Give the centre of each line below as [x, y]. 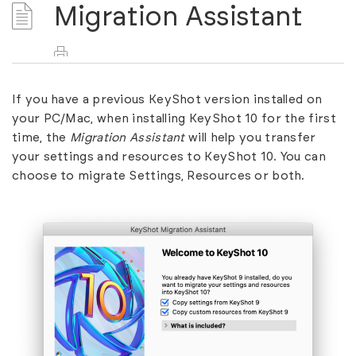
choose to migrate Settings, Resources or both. [159, 176]
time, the [41, 138]
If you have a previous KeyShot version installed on [167, 100]
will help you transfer [250, 138]
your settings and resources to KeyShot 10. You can [169, 157]
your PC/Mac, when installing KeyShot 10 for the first [174, 119]
